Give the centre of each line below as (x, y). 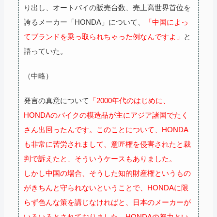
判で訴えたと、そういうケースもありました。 (100, 158)
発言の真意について (56, 100)
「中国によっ (167, 22)
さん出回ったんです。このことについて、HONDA (106, 129)
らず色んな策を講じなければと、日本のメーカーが (107, 202)
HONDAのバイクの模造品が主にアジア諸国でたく (106, 115)
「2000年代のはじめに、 (130, 100)
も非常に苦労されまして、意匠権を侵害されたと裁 (107, 144)
